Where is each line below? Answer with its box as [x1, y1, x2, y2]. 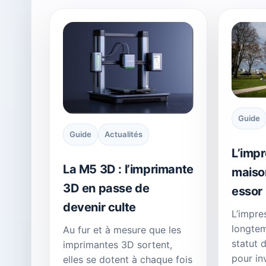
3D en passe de [63, 181, 150, 196]
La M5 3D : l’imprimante [63, 162, 194, 177]
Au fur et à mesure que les [63, 224, 181, 236]
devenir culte [63, 200, 136, 215]
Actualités [104, 129, 142, 140]
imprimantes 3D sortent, [63, 239, 172, 251]
